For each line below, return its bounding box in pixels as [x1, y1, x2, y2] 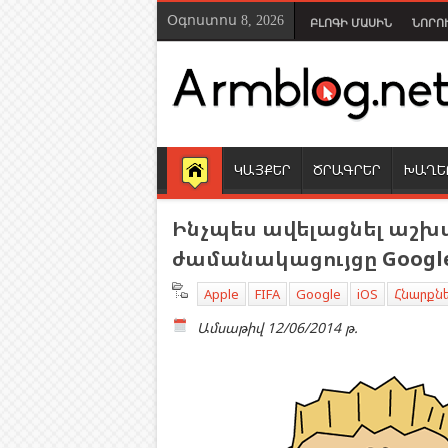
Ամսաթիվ [197, 318, 263, 337]
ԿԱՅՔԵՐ [234, 160, 291, 179]
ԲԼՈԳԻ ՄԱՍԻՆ [310, 17, 392, 29]
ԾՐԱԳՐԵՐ [313, 160, 381, 179]
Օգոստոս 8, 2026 [167, 13, 284, 28]
